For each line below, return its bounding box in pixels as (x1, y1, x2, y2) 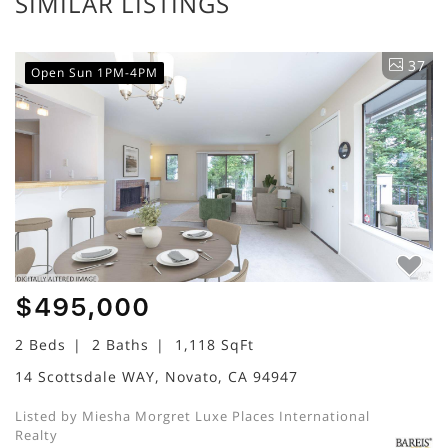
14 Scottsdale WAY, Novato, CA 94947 (15, 366, 298, 386)
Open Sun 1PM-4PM (31, 63, 158, 81)
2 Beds (15, 334, 66, 354)
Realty (15, 425, 58, 444)
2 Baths (92, 334, 149, 354)
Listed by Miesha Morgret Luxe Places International (15, 406, 370, 425)
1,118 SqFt (175, 334, 254, 354)
